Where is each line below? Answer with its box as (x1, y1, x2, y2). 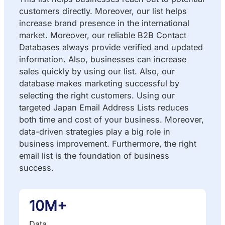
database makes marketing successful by (19, 78, 179, 88)
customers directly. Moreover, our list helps (19, 6, 187, 16)
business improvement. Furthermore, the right (19, 138, 196, 149)
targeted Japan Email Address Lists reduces (19, 102, 189, 113)
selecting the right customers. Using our (19, 90, 175, 100)
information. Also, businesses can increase (19, 54, 186, 64)
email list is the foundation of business (19, 150, 169, 161)
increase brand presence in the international (19, 18, 189, 28)
